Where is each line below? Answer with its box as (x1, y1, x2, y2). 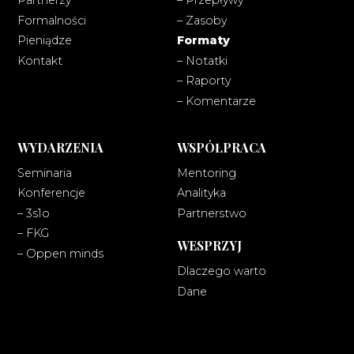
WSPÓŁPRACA (177, 138, 266, 156)
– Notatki (177, 53, 228, 68)
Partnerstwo (177, 205, 247, 220)
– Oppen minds (17, 246, 104, 261)
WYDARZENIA (17, 138, 104, 156)
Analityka (177, 186, 226, 201)
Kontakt (17, 53, 62, 68)
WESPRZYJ (177, 237, 242, 254)
